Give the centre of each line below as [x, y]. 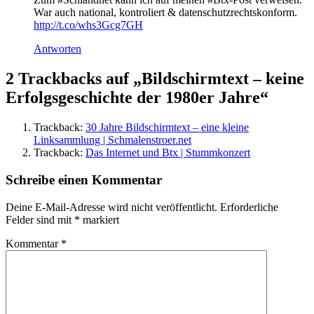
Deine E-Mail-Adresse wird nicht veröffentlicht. [111, 207]
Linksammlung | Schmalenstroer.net [112, 140]
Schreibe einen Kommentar [84, 179]
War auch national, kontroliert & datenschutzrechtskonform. [165, 13]
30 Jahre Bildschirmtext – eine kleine [167, 128]
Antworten [57, 49]
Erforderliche [249, 207]
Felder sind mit [40, 219]
